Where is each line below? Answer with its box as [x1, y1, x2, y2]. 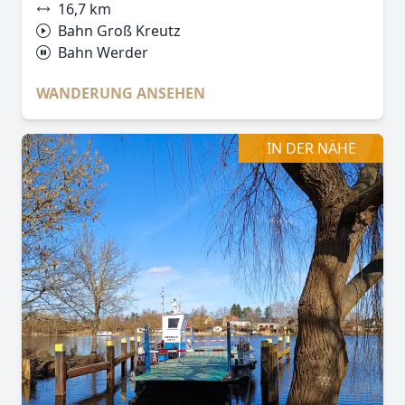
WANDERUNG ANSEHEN [36, 83, 205, 103]
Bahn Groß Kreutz [58, 21, 181, 41]
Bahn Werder [58, 42, 148, 62]
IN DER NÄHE [266, 138, 356, 158]
